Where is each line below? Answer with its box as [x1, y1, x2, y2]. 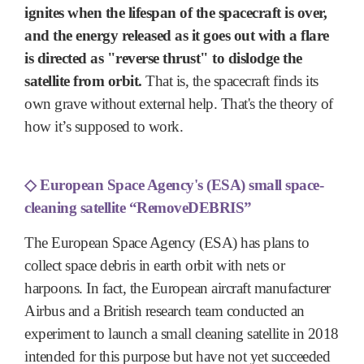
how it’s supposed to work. [24, 118, 183, 136]
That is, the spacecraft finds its [141, 72, 318, 90]
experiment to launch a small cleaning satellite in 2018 [24, 325, 339, 343]
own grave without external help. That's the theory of [24, 95, 333, 113]
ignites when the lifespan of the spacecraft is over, [24, 4, 327, 22]
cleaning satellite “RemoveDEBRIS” [24, 198, 252, 216]
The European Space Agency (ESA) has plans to [24, 234, 309, 252]
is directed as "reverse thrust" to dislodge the [24, 50, 302, 67]
